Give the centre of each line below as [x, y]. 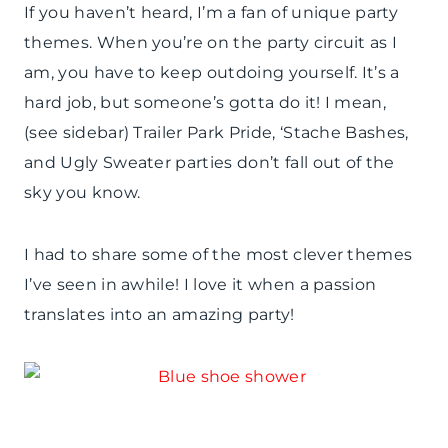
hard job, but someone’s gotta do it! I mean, [205, 103]
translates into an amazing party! [159, 315]
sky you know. [82, 193]
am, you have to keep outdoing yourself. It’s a [212, 73]
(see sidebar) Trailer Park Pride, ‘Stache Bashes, [216, 133]
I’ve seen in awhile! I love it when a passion [200, 285]
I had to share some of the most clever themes [218, 255]
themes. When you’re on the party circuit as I [211, 43]
